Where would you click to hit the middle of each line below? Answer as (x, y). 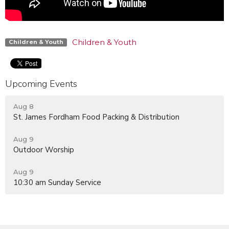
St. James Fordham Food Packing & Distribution (96, 117)
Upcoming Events (41, 84)
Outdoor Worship (44, 150)
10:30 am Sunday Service (57, 182)
